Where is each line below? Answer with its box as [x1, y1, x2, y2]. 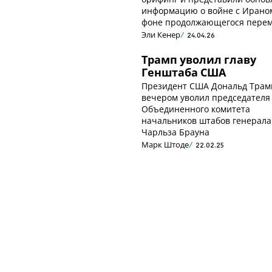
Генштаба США [141, 67, 226, 79]
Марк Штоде [141, 141, 189, 150]
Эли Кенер [141, 32, 181, 40]
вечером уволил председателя [141, 91, 271, 103]
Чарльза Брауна [141, 126, 210, 138]
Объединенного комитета [141, 103, 251, 115]
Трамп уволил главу [141, 55, 257, 66]
